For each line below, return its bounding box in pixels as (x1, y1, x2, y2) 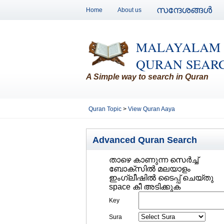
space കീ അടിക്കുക (109, 182, 180, 191)
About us (117, 6, 141, 13)
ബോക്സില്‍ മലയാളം (109, 164, 190, 173)
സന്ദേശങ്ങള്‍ (156, 5, 212, 15)
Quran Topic (88, 105, 123, 112)
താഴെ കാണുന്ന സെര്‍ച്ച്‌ (109, 155, 198, 164)
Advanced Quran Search (92, 135, 197, 145)
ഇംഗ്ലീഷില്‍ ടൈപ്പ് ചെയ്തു (109, 173, 213, 182)
